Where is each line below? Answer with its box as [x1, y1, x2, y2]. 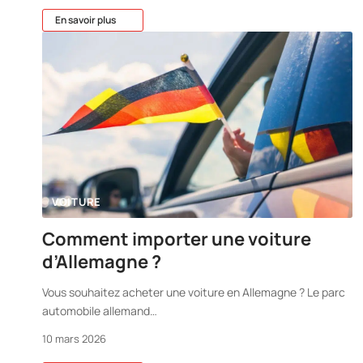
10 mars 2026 [42, 331, 106, 347]
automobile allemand [42, 303, 150, 319]
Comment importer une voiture [42, 227, 311, 252]
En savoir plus [55, 12, 116, 27]
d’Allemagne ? [42, 250, 161, 275]
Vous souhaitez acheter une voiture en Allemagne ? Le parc [42, 284, 345, 301]
